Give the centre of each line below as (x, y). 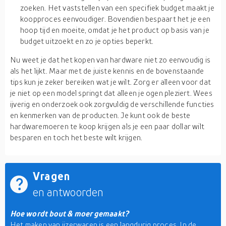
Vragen (52, 176)
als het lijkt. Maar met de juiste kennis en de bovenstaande (107, 71)
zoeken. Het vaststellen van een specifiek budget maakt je (117, 8)
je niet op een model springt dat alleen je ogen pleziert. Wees (111, 93)
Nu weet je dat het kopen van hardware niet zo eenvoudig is (110, 60)
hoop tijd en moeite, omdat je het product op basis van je (115, 30)
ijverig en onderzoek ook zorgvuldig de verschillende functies (112, 104)
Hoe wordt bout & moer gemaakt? (69, 213)
